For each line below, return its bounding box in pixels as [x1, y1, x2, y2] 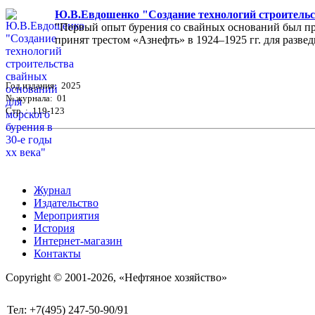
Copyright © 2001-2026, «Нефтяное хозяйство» [6, 271, 227, 284]
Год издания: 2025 [6, 80, 81, 91]
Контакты [34, 247, 81, 260]
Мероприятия [34, 210, 99, 222]
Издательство [34, 197, 98, 210]
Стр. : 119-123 [6, 105, 65, 117]
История [34, 222, 75, 235]
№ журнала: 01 [6, 93, 67, 104]
